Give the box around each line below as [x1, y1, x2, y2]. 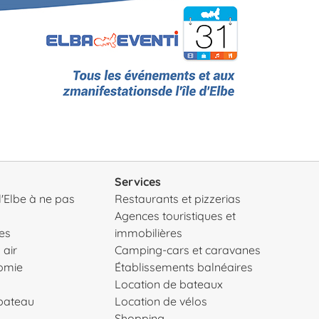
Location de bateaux [115, 276, 224, 291]
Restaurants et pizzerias [115, 191, 241, 206]
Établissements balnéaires [115, 259, 253, 274]
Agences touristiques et [115, 208, 236, 223]
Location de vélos [115, 293, 208, 308]
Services [115, 174, 162, 189]
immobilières [115, 225, 183, 240]
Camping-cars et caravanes [115, 242, 261, 257]
